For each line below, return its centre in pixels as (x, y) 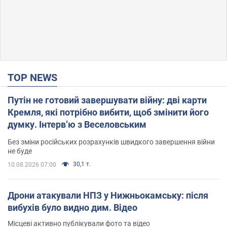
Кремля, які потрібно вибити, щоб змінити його (108, 112)
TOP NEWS (35, 77)
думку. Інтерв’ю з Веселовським (77, 124)
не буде (20, 151)
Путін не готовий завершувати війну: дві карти (107, 100)
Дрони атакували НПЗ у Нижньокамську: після (108, 195)
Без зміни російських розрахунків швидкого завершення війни (111, 142)
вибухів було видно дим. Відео (72, 207)
